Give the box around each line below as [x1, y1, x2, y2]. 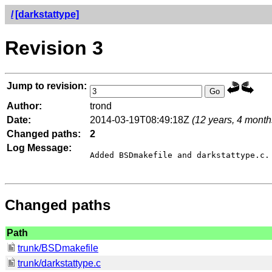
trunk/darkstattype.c [18, 257, 101, 268]
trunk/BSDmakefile [18, 242, 98, 253]
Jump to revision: [7, 80, 87, 91]
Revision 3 [5, 37, 103, 59]
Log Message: [7, 142, 72, 153]
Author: [7, 100, 42, 111]
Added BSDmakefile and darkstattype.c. [90, 150, 270, 160]
